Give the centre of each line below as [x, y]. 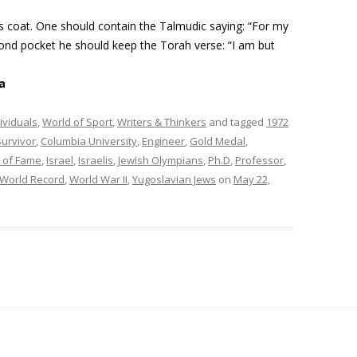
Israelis [96, 160]
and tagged [236, 122]
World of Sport [77, 122]
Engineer [163, 141]
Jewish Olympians [161, 160]
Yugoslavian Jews [174, 179]
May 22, [252, 179]
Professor [259, 160]
